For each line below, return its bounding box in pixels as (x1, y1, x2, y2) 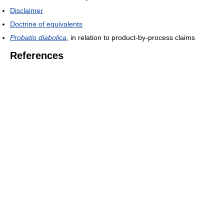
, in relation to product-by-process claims (66, 33, 195, 42)
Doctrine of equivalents (10, 20, 82, 28)
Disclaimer (10, 6, 43, 15)
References (10, 50, 63, 61)
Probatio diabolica (10, 33, 66, 42)
